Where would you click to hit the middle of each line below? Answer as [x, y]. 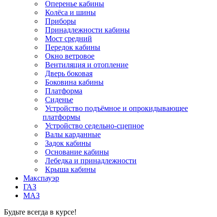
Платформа [64, 91]
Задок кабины [68, 143]
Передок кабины [73, 47]
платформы [62, 117]
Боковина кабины [74, 82]
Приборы [61, 21]
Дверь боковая [69, 74]
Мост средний [69, 39]
